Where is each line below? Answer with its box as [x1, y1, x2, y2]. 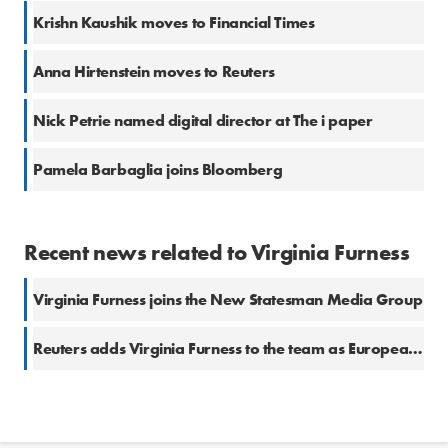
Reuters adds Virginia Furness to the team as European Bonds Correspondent [408, 338, 424, 360]
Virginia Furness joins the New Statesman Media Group [33, 289, 423, 311]
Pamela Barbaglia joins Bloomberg [33, 159, 283, 181]
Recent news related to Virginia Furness [24, 238, 410, 268]
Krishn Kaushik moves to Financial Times [33, 12, 315, 34]
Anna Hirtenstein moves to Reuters [33, 61, 275, 83]
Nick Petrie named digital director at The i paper [33, 110, 373, 132]
